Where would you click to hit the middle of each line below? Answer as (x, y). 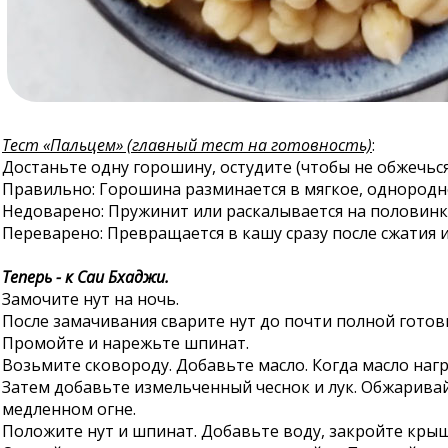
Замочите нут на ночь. (90, 299)
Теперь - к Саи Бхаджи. (85, 277)
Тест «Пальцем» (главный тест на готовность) (187, 145)
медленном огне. (69, 409)
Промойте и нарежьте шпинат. (125, 343)
